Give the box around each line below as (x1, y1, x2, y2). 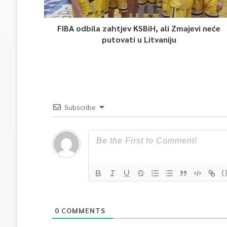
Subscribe (64, 102, 96, 111)
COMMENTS (59, 206, 105, 215)
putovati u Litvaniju (101, 34, 176, 45)
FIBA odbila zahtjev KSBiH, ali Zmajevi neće (57, 23, 221, 33)
